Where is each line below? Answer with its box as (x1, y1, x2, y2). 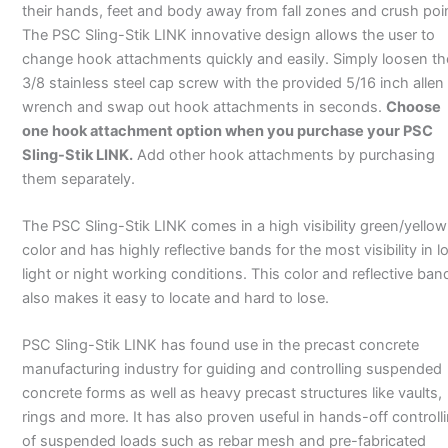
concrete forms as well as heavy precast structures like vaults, (21, 384, 442, 403)
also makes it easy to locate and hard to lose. (21, 288, 329, 307)
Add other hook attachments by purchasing (132, 145, 435, 164)
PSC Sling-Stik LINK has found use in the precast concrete (21, 336, 419, 355)
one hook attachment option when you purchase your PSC (21, 121, 433, 140)
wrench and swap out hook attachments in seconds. (21, 97, 386, 116)
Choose (385, 97, 441, 116)
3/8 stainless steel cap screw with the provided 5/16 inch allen (21, 73, 444, 92)
